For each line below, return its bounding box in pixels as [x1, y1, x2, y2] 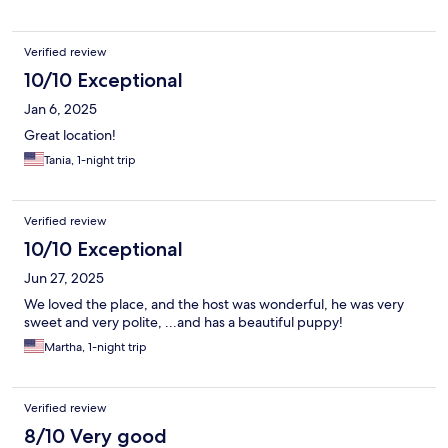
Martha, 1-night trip [44, 339, 147, 356]
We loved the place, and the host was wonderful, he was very [24, 295, 404, 314]
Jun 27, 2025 [24, 269, 104, 288]
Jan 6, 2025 [24, 100, 97, 119]
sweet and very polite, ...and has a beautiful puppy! [24, 313, 343, 332]
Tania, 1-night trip [44, 152, 136, 169]
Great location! [24, 126, 116, 145]
